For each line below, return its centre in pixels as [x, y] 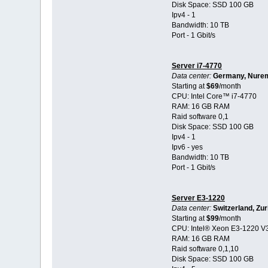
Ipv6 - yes [187, 147]
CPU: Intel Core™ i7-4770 [214, 97]
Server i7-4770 [197, 66]
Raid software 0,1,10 [205, 249]
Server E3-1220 [198, 198]
